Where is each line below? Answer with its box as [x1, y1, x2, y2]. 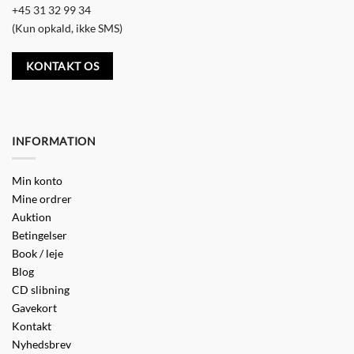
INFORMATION [12, 134, 96, 148]
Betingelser [12, 228, 67, 242]
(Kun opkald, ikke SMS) [12, 21, 122, 36]
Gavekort [12, 300, 57, 314]
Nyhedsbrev [12, 337, 71, 351]
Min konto [12, 173, 62, 187]
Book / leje [12, 246, 63, 260]
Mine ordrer [12, 191, 72, 205]
